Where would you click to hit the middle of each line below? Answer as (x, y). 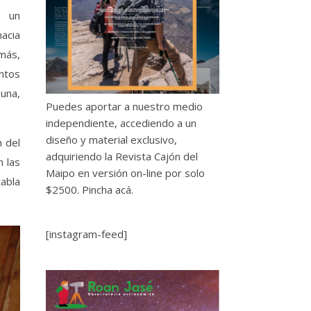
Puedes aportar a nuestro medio (124, 107)
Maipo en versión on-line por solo (125, 173)
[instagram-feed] (86, 234)
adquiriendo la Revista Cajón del (122, 157)
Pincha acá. (106, 190)
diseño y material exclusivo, (111, 140)
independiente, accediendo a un (121, 123)
